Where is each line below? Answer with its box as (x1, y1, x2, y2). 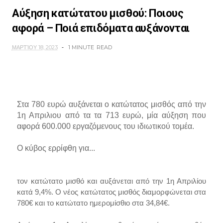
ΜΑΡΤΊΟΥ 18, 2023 (11, 44, 58, 51)
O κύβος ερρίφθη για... (16, 144, 97, 153)
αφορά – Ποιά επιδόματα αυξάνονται (11, 22, 190, 35)
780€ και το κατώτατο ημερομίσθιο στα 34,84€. (16, 199, 170, 208)
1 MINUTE (68, 44, 94, 51)
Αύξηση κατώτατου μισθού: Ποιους (11, 7, 184, 20)
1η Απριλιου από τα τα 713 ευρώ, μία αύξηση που (16, 111, 207, 120)
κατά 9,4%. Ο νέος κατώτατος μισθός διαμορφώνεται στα (16, 188, 207, 197)
